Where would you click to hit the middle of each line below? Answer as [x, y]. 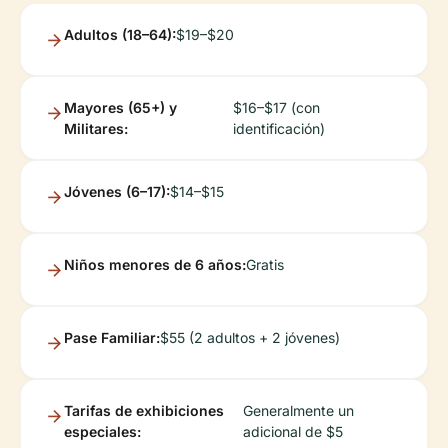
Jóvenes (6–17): [117, 192]
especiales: [102, 432]
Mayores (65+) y [120, 108]
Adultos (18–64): [120, 35]
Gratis [265, 265]
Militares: [96, 129]
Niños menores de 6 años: [155, 265]
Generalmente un [299, 411]
